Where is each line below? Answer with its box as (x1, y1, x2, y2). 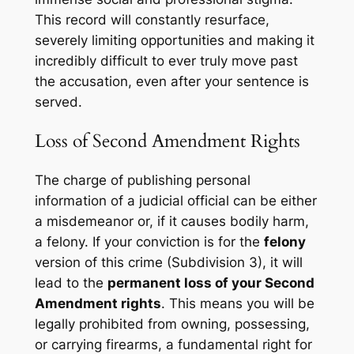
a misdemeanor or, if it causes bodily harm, (34, 213, 309, 230)
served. (34, 93, 82, 110)
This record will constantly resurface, (34, 11, 269, 28)
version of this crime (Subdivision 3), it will (34, 254, 303, 271)
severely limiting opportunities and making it (34, 32, 314, 48)
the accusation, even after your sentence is (34, 73, 309, 89)
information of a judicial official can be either (34, 193, 317, 209)
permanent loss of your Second (107, 275, 314, 292)
